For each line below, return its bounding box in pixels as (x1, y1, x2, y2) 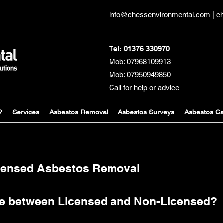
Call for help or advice (109, 83, 179, 92)
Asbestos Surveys (118, 108, 174, 116)
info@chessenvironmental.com (109, 10, 210, 19)
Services (12, 108, 39, 116)
